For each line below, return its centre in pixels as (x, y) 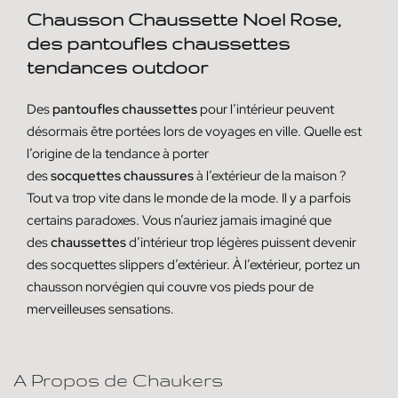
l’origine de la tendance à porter (118, 153)
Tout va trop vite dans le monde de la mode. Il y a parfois (189, 198)
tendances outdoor (117, 67)
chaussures (159, 175)
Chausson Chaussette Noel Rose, (184, 19)
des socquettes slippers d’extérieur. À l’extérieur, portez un (193, 264)
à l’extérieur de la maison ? (270, 175)
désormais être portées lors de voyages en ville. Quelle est (194, 131)
